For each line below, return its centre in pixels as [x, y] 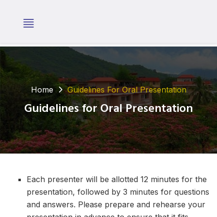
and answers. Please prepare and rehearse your [116, 204]
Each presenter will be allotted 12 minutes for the [117, 179]
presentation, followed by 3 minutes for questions [118, 192]
